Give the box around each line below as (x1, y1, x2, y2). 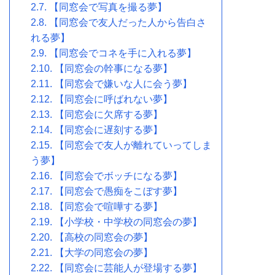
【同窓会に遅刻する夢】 (55, 124, 163, 135)
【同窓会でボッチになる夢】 (55, 170, 182, 181)
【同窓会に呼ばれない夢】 (55, 93, 172, 104)
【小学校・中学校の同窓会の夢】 (55, 216, 202, 227)
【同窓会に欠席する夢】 (55, 109, 163, 120)
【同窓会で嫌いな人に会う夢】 (55, 78, 192, 89)
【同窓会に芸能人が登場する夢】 (55, 262, 202, 273)
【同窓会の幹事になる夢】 (55, 63, 172, 74)
